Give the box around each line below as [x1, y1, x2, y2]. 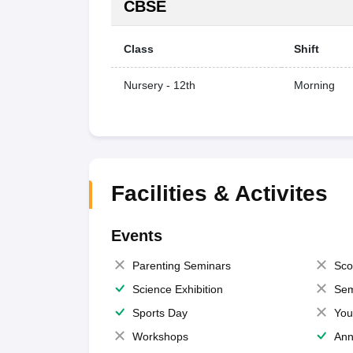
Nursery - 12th [123, 78, 195, 91]
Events [110, 226, 162, 244]
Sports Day [132, 306, 188, 319]
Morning [293, 78, 335, 91]
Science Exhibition [132, 282, 223, 295]
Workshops [132, 329, 188, 343]
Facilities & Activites [110, 180, 328, 206]
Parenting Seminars [132, 258, 231, 272]
